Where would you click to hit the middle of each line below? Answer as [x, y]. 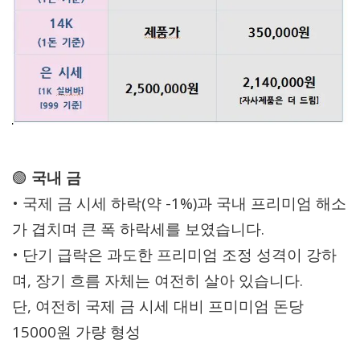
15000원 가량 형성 [76, 332]
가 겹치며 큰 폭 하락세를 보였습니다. [138, 229]
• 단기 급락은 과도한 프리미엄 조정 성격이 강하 [174, 255]
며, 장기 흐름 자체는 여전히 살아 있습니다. [157, 281]
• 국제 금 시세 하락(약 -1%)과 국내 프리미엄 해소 [179, 204]
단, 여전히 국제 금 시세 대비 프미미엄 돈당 [158, 307]
